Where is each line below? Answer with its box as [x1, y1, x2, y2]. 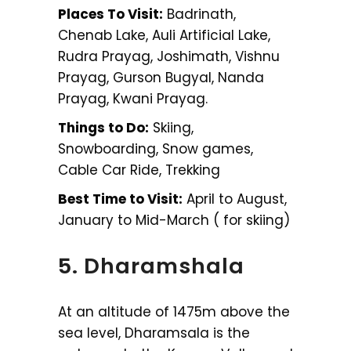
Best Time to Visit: [58, 189, 183, 208]
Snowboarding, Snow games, [58, 139, 253, 158]
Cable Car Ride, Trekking [58, 160, 220, 179]
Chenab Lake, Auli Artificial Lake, [58, 25, 270, 45]
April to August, [183, 189, 287, 208]
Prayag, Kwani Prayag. [58, 89, 208, 108]
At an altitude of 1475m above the [58, 302, 290, 321]
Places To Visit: [58, 4, 163, 24]
